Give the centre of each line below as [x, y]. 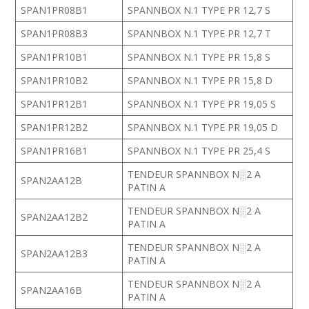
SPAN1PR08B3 [54, 33]
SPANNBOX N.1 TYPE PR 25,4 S [201, 151]
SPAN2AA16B [52, 290]
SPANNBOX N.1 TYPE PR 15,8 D [202, 80]
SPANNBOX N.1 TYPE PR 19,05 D [203, 127]
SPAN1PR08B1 [54, 10]
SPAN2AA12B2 [54, 217]
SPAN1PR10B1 [54, 57]
